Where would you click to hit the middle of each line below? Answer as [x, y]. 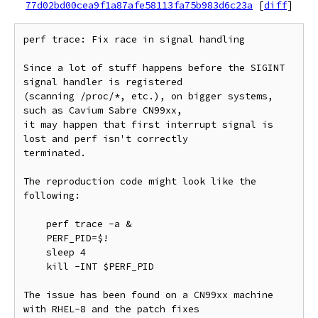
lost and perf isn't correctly [106, 139]
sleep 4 [35, 252]
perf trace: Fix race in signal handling [134, 39]
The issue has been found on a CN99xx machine [148, 295]
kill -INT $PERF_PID [35, 267]
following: [52, 196]
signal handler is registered [103, 82]
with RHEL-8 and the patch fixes [111, 309]
